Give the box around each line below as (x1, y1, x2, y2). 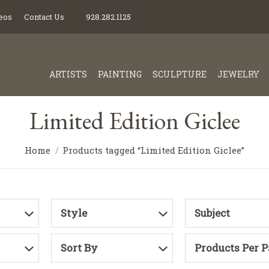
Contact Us (24, 11, 64, 22)
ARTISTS (49, 68, 87, 80)
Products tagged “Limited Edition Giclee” (62, 144, 244, 156)
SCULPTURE (153, 68, 207, 80)
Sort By (60, 241, 98, 255)
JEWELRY (217, 68, 259, 80)
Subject (194, 206, 230, 220)
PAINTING (98, 68, 142, 80)
